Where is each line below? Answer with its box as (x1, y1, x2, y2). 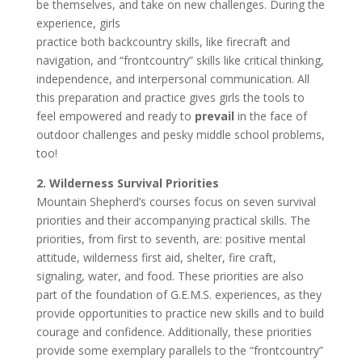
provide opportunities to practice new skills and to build (36, 305, 324, 321)
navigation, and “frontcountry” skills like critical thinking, (36, 53, 324, 68)
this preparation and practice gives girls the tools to (36, 90, 305, 105)
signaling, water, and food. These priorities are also (36, 268, 304, 284)
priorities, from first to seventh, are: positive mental (36, 231, 305, 246)
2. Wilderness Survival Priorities (36, 175, 219, 191)
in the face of (234, 108, 307, 124)
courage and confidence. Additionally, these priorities (36, 324, 312, 339)
